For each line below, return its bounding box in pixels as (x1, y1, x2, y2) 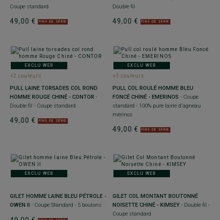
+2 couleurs (10, 73, 42, 79)
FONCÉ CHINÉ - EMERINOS (112, 93, 179, 100)
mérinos (112, 111, 133, 118)
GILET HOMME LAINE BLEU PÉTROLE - (10, 192, 106, 199)
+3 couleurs (113, 73, 145, 79)
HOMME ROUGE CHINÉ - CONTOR (10, 93, 94, 100)
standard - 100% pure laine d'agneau (112, 102, 201, 109)
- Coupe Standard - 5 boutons (30, 201, 102, 208)
